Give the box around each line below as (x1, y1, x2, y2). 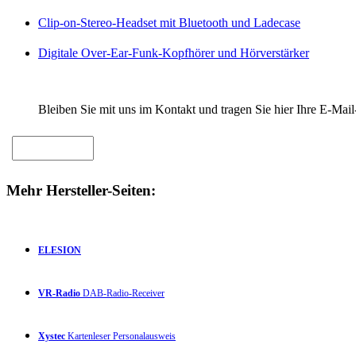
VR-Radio (38, 287, 80, 299)
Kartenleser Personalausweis (65, 330, 176, 342)
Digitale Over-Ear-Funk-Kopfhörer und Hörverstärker (38, 46, 309, 60)
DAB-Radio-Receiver (80, 287, 164, 299)
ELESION (38, 244, 81, 256)
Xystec (38, 330, 65, 342)
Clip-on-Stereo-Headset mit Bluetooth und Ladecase (38, 16, 300, 30)
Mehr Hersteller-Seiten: (6, 181, 156, 199)
